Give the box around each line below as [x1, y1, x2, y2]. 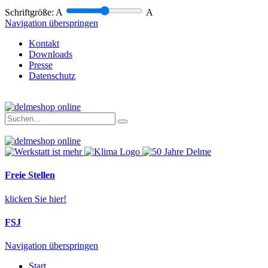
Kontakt [29, 38, 59, 48]
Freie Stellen [5, 170, 55, 181]
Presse [29, 60, 53, 70]
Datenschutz [29, 71, 75, 81]
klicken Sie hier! [5, 193, 66, 204]
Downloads [29, 49, 72, 59]
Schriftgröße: [5, 7, 54, 17]
